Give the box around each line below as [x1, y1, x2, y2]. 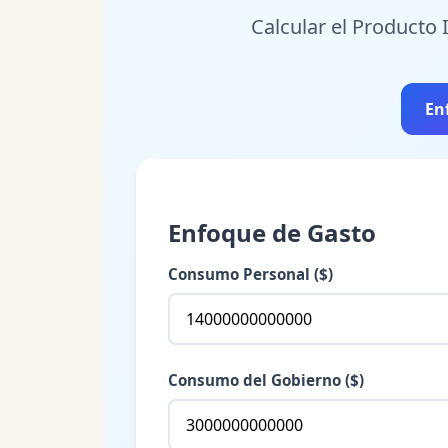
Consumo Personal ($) [168, 263, 333, 284]
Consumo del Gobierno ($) [168, 369, 364, 390]
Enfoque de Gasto [168, 215, 376, 249]
